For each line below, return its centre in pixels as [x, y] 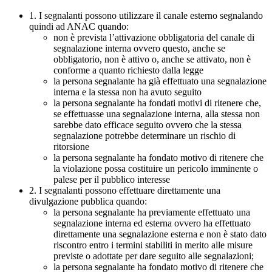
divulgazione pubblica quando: [88, 202]
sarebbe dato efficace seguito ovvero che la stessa [148, 125]
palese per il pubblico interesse [112, 180]
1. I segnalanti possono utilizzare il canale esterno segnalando [146, 16]
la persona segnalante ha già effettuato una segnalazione [160, 81]
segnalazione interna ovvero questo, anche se [139, 49]
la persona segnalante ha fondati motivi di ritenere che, [157, 103]
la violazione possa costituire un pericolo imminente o [156, 169]
